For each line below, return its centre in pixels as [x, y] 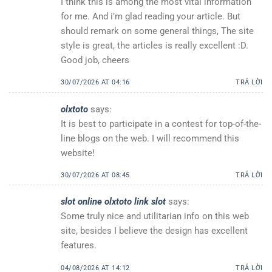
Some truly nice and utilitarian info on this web [155, 216]
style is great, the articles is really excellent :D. [155, 45]
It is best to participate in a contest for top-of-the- [161, 124]
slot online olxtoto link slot [113, 202]
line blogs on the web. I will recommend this [150, 138]
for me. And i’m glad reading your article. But [151, 16]
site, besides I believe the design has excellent [154, 231]
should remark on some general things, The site [157, 31]
